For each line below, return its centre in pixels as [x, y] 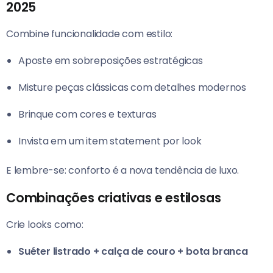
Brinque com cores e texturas [87, 115]
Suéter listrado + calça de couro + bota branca [133, 252]
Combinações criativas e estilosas [114, 198]
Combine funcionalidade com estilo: [90, 34]
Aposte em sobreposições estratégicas [111, 61]
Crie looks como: [45, 225]
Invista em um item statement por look [110, 141]
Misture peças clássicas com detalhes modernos [132, 88]
